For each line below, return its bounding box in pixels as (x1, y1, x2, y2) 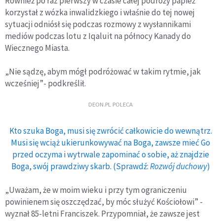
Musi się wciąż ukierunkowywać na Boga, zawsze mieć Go (11, 137, 210, 148)
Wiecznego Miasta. (5, 42, 70, 53)
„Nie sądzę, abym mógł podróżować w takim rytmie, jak (5, 66, 201, 77)
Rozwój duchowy (149, 160, 207, 172)
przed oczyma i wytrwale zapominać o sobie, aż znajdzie (12, 148, 209, 160)
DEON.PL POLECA (88, 100, 133, 109)
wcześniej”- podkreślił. (5, 77, 86, 89)
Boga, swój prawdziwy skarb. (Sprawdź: (11, 160, 150, 172)
